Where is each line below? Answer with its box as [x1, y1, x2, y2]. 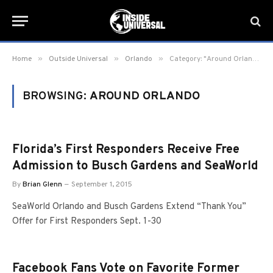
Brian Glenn [23, 180, 62, 190]
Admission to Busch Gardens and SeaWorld [12, 158, 258, 174]
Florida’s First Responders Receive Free [12, 142, 239, 158]
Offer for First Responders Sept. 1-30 [12, 216, 161, 227]
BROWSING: [23, 89, 90, 104]
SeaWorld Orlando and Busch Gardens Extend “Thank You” [12, 201, 246, 213]
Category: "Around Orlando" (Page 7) [169, 54, 252, 64]
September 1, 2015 [71, 180, 132, 190]
